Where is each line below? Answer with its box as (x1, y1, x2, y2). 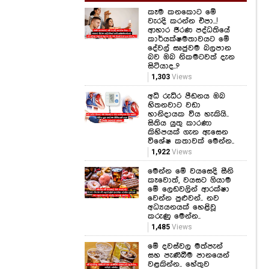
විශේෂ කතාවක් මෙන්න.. (148, 137, 234, 146)
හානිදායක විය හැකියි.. (148, 110, 229, 119)
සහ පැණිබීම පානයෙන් (148, 251, 229, 260)
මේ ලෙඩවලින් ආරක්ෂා (148, 185, 229, 194)
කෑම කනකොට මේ (148, 8, 216, 17)
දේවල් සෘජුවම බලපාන (148, 44, 231, 53)
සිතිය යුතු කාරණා (148, 119, 212, 128)
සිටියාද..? (148, 62, 180, 71)
